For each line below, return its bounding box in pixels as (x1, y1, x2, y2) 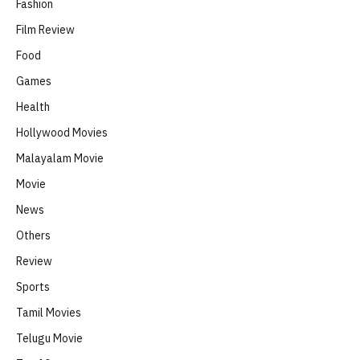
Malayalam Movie (16, 150, 104, 166)
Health (16, 99, 50, 114)
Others (16, 227, 51, 243)
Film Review (16, 22, 75, 37)
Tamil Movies (16, 305, 81, 320)
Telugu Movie (16, 330, 83, 346)
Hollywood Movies (16, 125, 108, 140)
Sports (16, 279, 50, 294)
